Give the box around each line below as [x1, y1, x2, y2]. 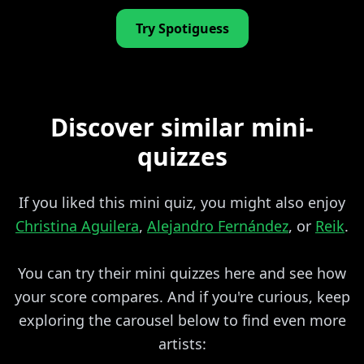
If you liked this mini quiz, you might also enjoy [19, 192, 345, 212]
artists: [158, 333, 206, 353]
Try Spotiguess [135, 19, 229, 37]
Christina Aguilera [15, 215, 139, 236]
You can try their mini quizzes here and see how [18, 262, 346, 283]
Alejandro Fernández [147, 215, 288, 236]
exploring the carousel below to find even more [18, 310, 346, 330]
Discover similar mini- [50, 110, 314, 144]
